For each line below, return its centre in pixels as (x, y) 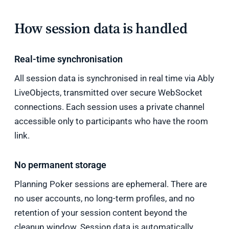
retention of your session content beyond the (101, 213)
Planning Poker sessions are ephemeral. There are (111, 184)
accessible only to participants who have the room (111, 121)
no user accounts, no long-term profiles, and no (105, 198)
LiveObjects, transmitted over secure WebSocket (108, 93)
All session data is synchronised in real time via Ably (114, 78)
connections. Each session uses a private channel (109, 107)
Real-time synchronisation (68, 59)
